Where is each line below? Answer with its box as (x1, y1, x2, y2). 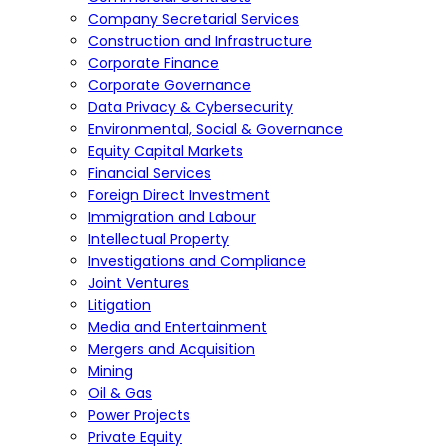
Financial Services (88, 163, 211, 183)
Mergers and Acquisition (88, 339, 255, 359)
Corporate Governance (88, 75, 251, 95)
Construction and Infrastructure (88, 31, 312, 51)
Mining (88, 361, 133, 381)
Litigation (88, 295, 151, 315)
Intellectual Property (88, 229, 229, 249)
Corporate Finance (88, 53, 219, 73)
